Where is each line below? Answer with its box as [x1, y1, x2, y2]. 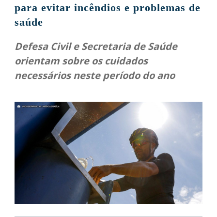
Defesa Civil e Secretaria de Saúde [15, 40, 177, 53]
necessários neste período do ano [15, 69, 175, 82]
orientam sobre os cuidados [15, 54, 148, 68]
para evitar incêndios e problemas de [15, 1, 201, 14]
